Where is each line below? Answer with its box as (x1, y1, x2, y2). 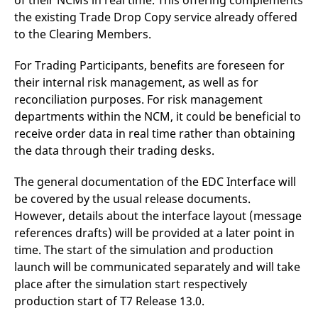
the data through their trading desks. (14, 143, 214, 158)
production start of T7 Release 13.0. (14, 293, 204, 309)
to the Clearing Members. (14, 26, 151, 42)
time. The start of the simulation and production (14, 242, 273, 258)
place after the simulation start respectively (14, 276, 247, 292)
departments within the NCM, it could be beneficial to (14, 109, 301, 124)
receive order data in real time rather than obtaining (14, 126, 295, 141)
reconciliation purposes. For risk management (14, 92, 263, 107)
